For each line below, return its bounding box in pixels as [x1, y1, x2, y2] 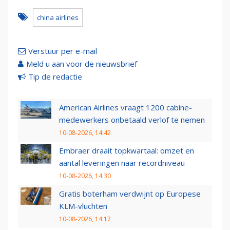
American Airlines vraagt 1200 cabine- [59, 102, 192, 113]
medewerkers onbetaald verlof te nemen [59, 114, 205, 125]
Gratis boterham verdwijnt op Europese [59, 188, 201, 199]
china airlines [37, 13, 79, 23]
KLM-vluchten [59, 201, 107, 212]
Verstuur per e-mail [28, 46, 97, 56]
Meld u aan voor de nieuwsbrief [26, 59, 137, 69]
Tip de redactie [28, 71, 82, 82]
